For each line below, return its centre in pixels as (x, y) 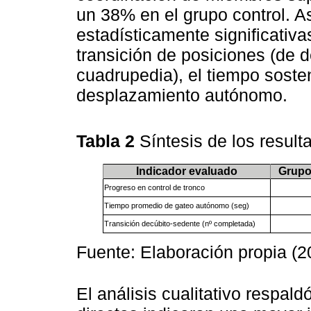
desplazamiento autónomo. (182, 95)
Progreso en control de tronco (154, 187)
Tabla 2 (108, 141)
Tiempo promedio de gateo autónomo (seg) (176, 205)
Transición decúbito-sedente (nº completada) (179, 223)
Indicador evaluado (186, 171)
